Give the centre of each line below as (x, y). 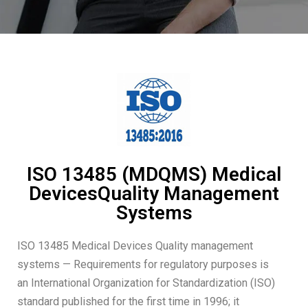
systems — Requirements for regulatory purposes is (143, 264)
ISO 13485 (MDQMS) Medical (154, 174)
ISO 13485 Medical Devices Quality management (135, 246)
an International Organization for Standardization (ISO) (146, 283)
